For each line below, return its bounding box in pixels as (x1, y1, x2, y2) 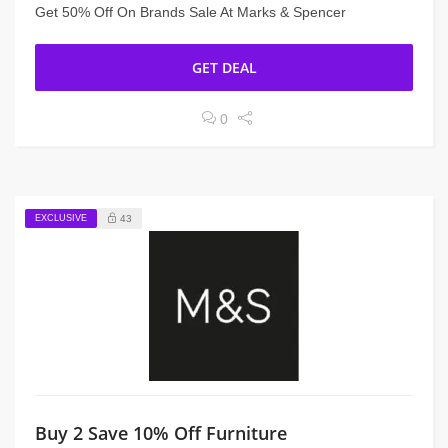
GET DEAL (191, 58, 257, 77)
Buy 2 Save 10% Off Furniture (35, 421, 287, 445)
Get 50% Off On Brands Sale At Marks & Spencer (35, 4, 346, 20)
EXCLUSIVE (35, 212, 87, 223)
